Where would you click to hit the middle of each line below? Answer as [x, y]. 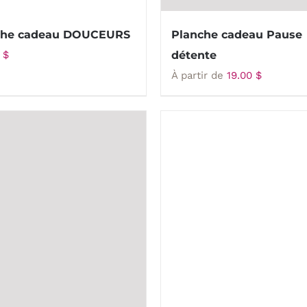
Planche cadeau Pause [237, 35]
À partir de [199, 75]
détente [194, 55]
